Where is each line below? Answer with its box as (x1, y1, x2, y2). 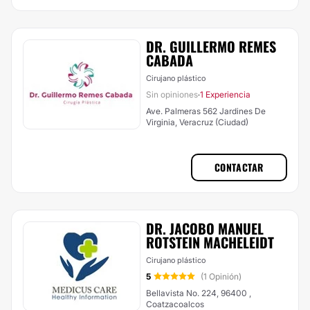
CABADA (146, 50, 193, 71)
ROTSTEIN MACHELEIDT (146, 232, 274, 253)
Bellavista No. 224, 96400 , (146, 288, 251, 298)
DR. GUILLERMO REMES (146, 36, 276, 57)
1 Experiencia (200, 89, 250, 100)
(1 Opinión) (201, 271, 241, 282)
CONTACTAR (214, 160, 264, 174)
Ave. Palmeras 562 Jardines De (146, 106, 266, 116)
